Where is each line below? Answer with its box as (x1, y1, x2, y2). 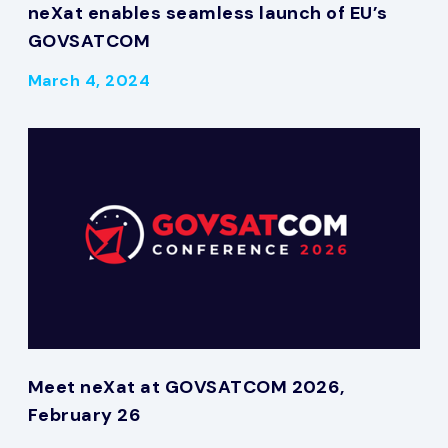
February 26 (28, 402, 142, 427)
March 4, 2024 (28, 69, 151, 91)
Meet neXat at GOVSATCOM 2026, (28, 374, 345, 399)
